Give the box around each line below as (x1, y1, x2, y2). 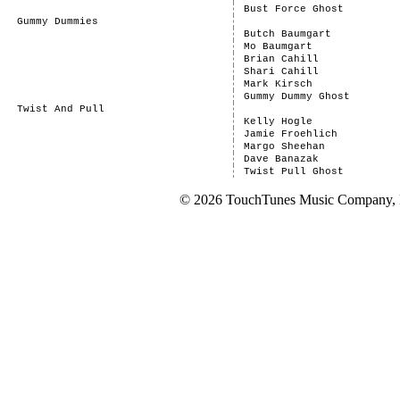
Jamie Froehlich (243, 129, 337, 139)
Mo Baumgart (243, 41, 312, 52)
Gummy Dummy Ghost (243, 91, 350, 102)
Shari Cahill (243, 66, 319, 77)
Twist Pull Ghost (243, 166, 344, 177)
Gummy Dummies (16, 16, 98, 27)
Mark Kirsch (243, 79, 312, 89)
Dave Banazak (243, 154, 319, 164)
